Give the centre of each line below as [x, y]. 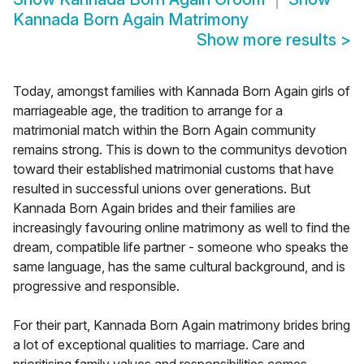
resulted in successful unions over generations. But [162, 189]
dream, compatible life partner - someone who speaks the [181, 247]
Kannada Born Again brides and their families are [154, 208]
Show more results [269, 40]
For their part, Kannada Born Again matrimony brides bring [182, 325]
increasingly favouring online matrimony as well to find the [182, 228]
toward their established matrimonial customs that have [173, 169]
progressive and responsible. [96, 286]
